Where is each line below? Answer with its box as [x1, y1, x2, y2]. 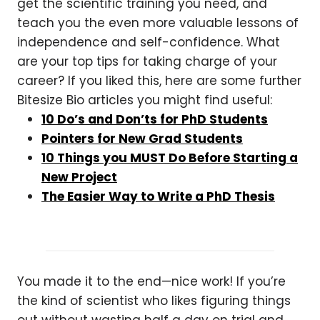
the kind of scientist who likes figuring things [17, 292, 291, 309]
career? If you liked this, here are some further [17, 72, 301, 89]
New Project [41, 169, 117, 186]
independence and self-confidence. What [17, 34, 280, 51]
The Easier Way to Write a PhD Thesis [41, 188, 275, 205]
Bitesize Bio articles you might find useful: [17, 91, 272, 109]
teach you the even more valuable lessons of [17, 14, 299, 31]
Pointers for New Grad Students [41, 130, 243, 147]
